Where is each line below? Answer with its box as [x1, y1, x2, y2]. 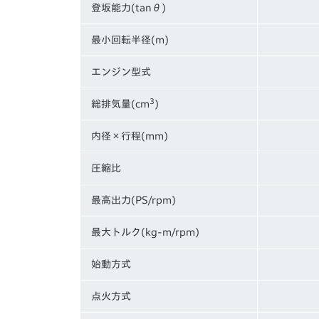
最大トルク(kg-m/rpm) [91, 226, 199, 237]
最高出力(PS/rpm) [91, 194, 176, 205]
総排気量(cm [91, 98, 150, 109]
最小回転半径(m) [91, 34, 169, 45]
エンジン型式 [91, 66, 151, 77]
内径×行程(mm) [91, 130, 168, 141]
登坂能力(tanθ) [91, 2, 166, 13]
